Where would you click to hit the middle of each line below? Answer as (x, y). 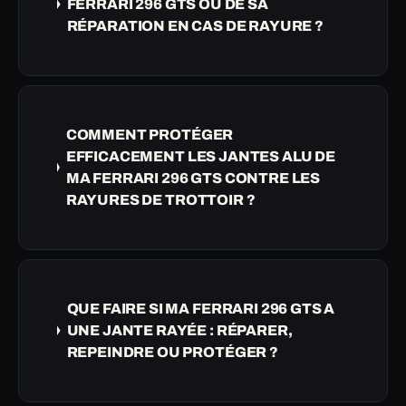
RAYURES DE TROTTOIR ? (160, 199)
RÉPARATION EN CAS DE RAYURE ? (195, 25)
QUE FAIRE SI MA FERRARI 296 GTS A (201, 308)
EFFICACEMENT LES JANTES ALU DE (200, 156)
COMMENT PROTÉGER (150, 134)
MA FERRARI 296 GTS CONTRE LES (193, 178)
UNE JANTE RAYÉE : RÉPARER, (179, 330)
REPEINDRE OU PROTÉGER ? (172, 352)
